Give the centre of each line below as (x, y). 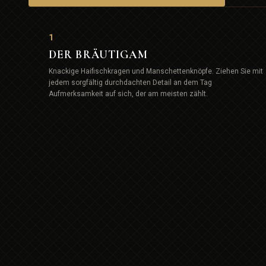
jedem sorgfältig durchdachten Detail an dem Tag (130, 82)
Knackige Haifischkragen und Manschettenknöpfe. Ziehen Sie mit (156, 71)
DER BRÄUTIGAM (99, 54)
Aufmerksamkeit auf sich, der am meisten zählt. (128, 94)
